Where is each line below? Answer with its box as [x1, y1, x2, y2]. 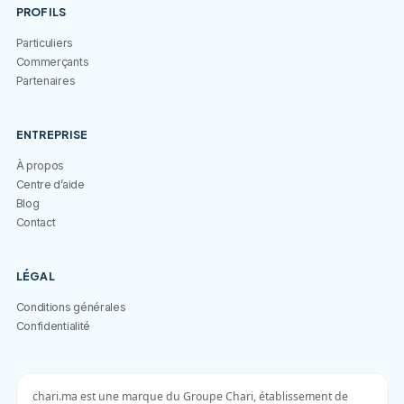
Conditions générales [15, 299, 126, 314]
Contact [15, 215, 56, 229]
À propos [15, 158, 65, 172]
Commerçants [15, 54, 89, 69]
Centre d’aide [15, 177, 85, 191]
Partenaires [15, 73, 76, 87]
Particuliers [15, 35, 73, 50]
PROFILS [15, 4, 67, 19]
